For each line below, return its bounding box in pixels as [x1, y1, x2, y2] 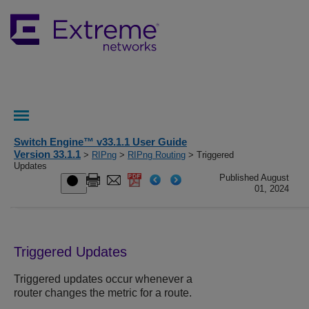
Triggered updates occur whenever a [14, 273, 192, 286]
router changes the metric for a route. [14, 287, 192, 299]
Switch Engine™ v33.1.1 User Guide [14, 136, 187, 148]
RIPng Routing [128, 150, 186, 160]
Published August [219, 172, 290, 183]
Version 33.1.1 [14, 148, 81, 160]
